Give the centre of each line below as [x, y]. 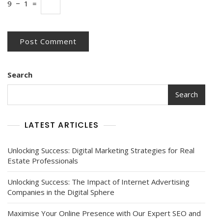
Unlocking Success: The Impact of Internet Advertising [98, 181]
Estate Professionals [43, 160]
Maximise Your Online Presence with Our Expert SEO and [104, 213]
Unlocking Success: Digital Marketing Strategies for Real [101, 150]
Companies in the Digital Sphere [61, 192]
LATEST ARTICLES [62, 125]
